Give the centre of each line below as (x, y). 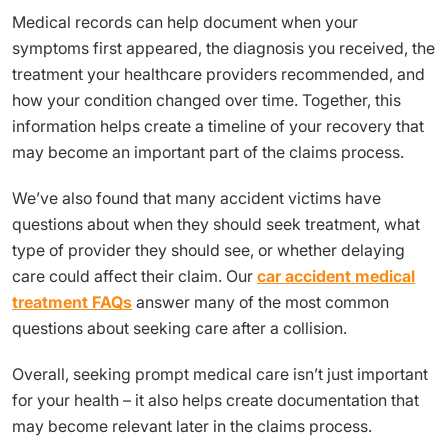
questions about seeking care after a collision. (179, 328)
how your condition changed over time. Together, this (206, 100)
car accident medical (336, 276)
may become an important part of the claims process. (208, 152)
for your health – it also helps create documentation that (215, 400)
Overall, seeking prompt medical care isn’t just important (220, 374)
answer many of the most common (260, 302)
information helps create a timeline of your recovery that (218, 126)
